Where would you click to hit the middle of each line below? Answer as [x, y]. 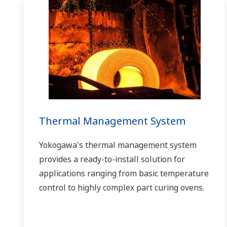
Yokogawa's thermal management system [118, 145]
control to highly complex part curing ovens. [122, 187]
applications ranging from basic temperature [124, 173]
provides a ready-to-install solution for [112, 159]
